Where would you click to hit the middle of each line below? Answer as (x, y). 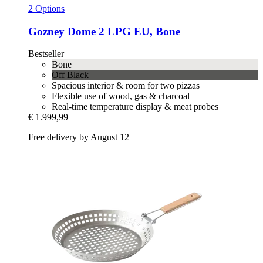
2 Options (46, 8)
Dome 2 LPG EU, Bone (122, 31)
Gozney (46, 31)
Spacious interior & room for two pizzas (126, 86)
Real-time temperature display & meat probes (135, 107)
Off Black (70, 75)
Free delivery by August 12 (79, 137)
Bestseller (46, 54)
